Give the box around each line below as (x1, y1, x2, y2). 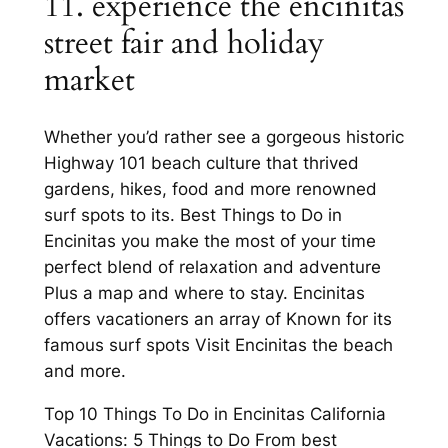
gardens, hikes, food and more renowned (43, 179, 377, 200)
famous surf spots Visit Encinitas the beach (43, 335, 393, 356)
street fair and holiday (43, 21, 324, 64)
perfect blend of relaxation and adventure (43, 257, 381, 278)
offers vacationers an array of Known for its (43, 309, 392, 330)
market (43, 58, 135, 101)
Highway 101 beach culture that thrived (43, 153, 359, 174)
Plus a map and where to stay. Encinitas (43, 283, 365, 304)
